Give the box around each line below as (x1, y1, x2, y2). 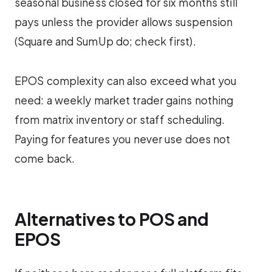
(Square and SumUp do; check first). (15, 35, 196, 49)
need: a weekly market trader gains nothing (15, 93, 234, 107)
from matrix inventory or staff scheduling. (15, 112, 225, 126)
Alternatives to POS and (15, 208, 209, 229)
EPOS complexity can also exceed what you (15, 73, 237, 87)
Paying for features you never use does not (15, 132, 231, 146)
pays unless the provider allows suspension (15, 15, 233, 29)
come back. (15, 151, 75, 165)
